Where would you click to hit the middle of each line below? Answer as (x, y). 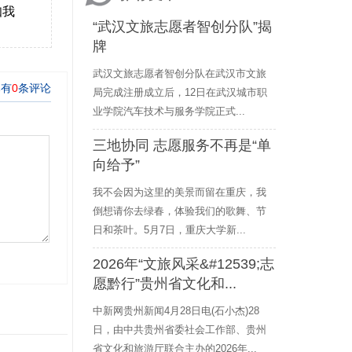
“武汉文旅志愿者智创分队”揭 (182, 27)
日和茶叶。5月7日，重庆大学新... (169, 230)
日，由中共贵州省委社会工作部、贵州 (180, 330)
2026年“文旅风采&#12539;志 (183, 264)
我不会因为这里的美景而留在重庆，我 (180, 192)
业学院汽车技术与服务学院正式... (169, 111)
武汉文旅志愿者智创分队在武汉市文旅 (180, 73)
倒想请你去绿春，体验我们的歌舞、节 (180, 211)
